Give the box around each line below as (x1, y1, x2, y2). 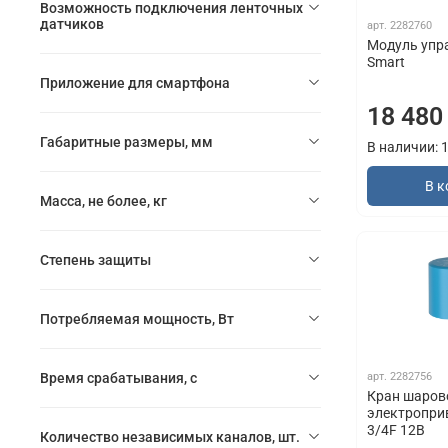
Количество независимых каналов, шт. (40, 428, 300, 445)
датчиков (40, 15, 104, 32)
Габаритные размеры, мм (40, 133, 213, 150)
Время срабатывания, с (40, 369, 197, 386)
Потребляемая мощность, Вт (40, 310, 234, 327)
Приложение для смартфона (40, 74, 230, 91)
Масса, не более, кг (40, 192, 167, 209)
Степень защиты (40, 251, 151, 268)
